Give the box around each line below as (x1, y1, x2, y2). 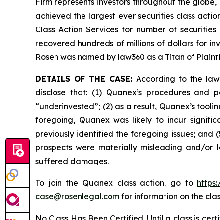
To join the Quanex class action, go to (35, 178, 197, 188)
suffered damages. (35, 156, 109, 166)
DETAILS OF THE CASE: (35, 74, 136, 83)
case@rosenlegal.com (35, 192, 119, 201)
